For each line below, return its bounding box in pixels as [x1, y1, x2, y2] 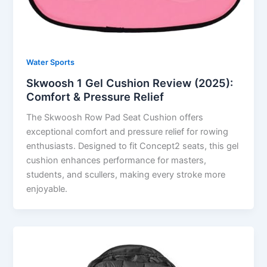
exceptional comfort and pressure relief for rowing [26, 126, 229, 137]
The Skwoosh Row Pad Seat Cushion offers [26, 111, 204, 123]
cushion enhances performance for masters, [26, 154, 207, 166]
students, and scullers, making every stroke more [26, 169, 226, 180]
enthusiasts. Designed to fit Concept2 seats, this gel [26, 140, 239, 151]
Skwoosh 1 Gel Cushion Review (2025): [26, 76, 234, 89]
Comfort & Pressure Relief [26, 89, 164, 103]
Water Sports [26, 58, 75, 67]
